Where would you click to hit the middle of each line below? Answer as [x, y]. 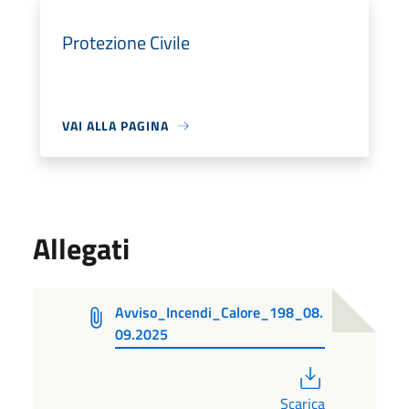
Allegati [81, 248]
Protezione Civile [126, 42]
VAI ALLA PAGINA [115, 126]
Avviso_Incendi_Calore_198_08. [219, 313]
